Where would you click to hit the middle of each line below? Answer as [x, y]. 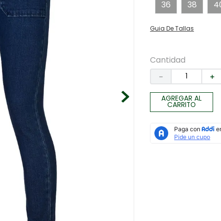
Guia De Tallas [172, 28]
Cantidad [168, 60]
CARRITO [182, 105]
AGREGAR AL [182, 99]
